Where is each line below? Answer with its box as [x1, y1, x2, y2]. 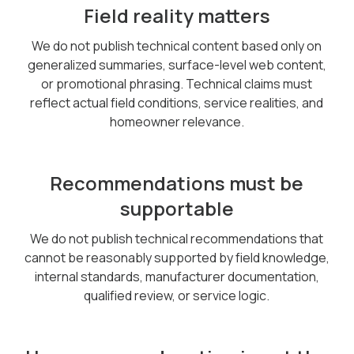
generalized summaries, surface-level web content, [27, 56, 326, 73]
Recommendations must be [50, 170, 304, 196]
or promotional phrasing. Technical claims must [41, 75, 313, 92]
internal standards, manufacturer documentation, [34, 268, 319, 285]
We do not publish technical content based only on [32, 37, 322, 55]
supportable [119, 195, 234, 221]
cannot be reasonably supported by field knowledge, [24, 249, 330, 266]
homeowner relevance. [109, 113, 244, 130]
